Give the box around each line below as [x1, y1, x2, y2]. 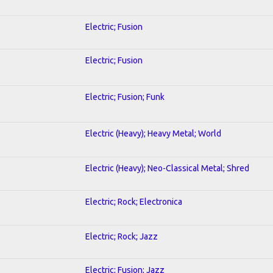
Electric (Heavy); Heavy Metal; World [85, 128, 221, 138]
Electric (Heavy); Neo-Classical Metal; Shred [85, 163, 249, 173]
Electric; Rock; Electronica [85, 196, 182, 207]
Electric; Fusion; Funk [85, 91, 165, 102]
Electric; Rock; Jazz [85, 231, 158, 241]
